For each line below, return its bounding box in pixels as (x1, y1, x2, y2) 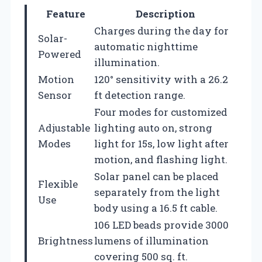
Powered (38, 47, 81, 61)
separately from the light (94, 185, 220, 199)
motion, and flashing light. (94, 152, 227, 166)
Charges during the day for (94, 23, 229, 37)
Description (135, 6, 195, 20)
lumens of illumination (94, 233, 209, 247)
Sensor (38, 88, 72, 102)
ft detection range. (94, 88, 185, 102)
